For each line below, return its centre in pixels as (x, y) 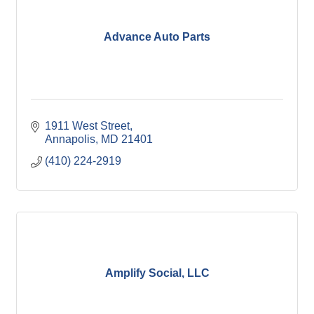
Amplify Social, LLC (157, 273)
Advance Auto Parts (157, 37)
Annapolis (70, 139)
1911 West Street (87, 125)
